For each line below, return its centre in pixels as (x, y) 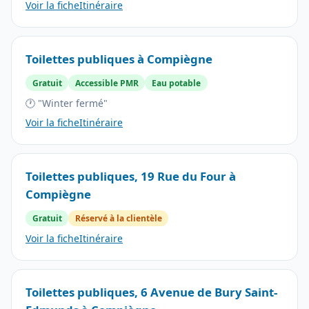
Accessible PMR (107, 83)
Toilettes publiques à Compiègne (119, 59)
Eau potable (176, 83)
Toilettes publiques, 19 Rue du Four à (131, 176)
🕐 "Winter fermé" (67, 103)
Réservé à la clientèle (118, 218)
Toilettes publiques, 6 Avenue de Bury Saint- (151, 292)
